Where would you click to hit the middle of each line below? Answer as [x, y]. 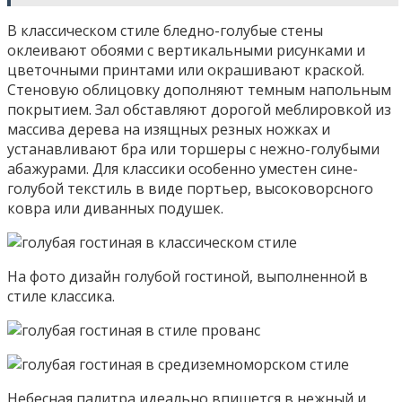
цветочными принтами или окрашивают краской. [186, 70]
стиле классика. [61, 296]
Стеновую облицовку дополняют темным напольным [199, 89]
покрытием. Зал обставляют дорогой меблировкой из [199, 109]
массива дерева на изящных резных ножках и [169, 129]
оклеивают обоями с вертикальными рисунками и [186, 50]
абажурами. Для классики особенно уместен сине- [183, 168]
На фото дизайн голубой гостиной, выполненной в [188, 276]
